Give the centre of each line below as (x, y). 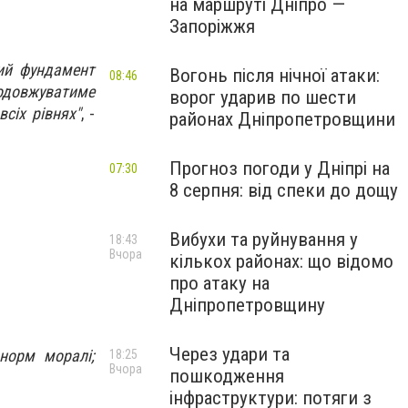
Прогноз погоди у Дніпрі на (280, 168)
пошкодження (227, 376)
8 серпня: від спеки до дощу (284, 190)
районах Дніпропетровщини (282, 119)
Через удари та (229, 354)
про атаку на (219, 283)
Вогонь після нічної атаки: (275, 76)
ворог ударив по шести (263, 97)
